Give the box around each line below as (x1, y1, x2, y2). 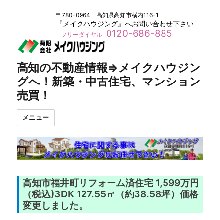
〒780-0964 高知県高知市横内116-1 (55, 11, 159, 19)
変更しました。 (23, 199, 88, 212)
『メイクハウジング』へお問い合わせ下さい (55, 19, 193, 27)
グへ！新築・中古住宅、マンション (17, 74, 201, 88)
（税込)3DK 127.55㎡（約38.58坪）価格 (23, 188, 199, 200)
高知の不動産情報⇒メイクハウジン (17, 60, 201, 75)
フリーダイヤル (60, 31, 104, 38)
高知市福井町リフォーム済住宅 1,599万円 (23, 177, 199, 189)
